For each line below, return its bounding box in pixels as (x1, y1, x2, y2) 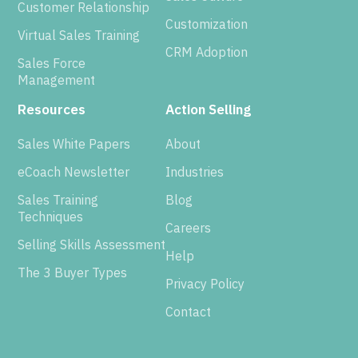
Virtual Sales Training (18, 27, 141, 43)
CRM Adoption (165, 44, 249, 60)
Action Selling (165, 101, 252, 118)
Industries (165, 164, 225, 180)
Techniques (18, 209, 84, 225)
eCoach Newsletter (18, 164, 130, 180)
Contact (165, 304, 212, 320)
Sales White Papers (18, 136, 131, 152)
